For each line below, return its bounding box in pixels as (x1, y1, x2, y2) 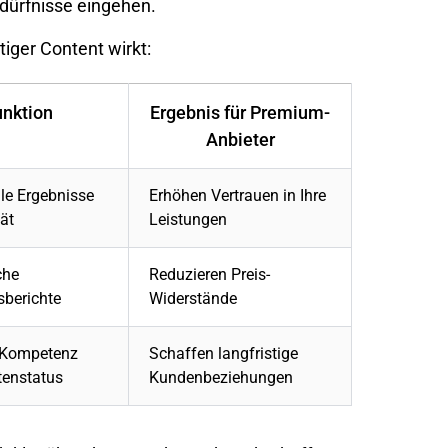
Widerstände (149, 289, 237, 309)
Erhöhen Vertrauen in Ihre (149, 186, 326, 206)
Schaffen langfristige (149, 344, 298, 364)
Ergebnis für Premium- (150, 102, 330, 124)
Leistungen (149, 210, 227, 230)
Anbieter (205, 129, 275, 151)
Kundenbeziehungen (149, 368, 293, 388)
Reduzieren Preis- (149, 265, 270, 285)
